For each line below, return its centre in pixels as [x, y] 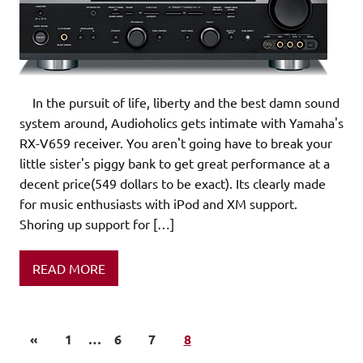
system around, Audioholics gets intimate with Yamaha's [181, 123]
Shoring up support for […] [97, 224]
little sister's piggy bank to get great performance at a [175, 163]
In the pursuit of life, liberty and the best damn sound [179, 102]
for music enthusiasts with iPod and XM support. [158, 204]
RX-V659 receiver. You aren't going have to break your [176, 143]
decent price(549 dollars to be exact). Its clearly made [173, 184]
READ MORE [69, 268]
